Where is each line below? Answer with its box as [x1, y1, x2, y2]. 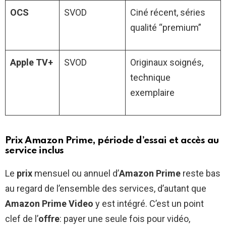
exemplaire [130, 87, 175, 98]
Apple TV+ [10, 56, 53, 68]
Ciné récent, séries [130, 7, 205, 18]
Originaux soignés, [130, 56, 203, 68]
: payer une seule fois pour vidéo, [60, 213, 190, 224]
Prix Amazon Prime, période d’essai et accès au [5, 135, 219, 145]
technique [130, 72, 171, 83]
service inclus [5, 145, 64, 155]
